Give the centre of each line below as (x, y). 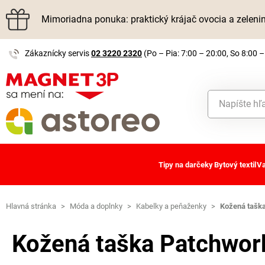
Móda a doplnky (96, 206)
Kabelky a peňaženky (171, 206)
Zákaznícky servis (58, 53)
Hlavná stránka (31, 206)
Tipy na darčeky (186, 164)
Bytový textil (235, 164)
